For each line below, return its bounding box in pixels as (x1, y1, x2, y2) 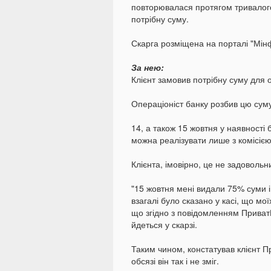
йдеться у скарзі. (131, 218, 197, 231)
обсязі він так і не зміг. (131, 255, 219, 267)
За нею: (131, 61, 164, 74)
